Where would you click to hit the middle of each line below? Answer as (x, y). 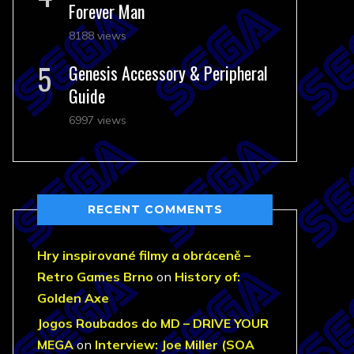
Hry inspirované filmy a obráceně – (144, 255)
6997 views (98, 120)
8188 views (98, 36)
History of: (207, 277)
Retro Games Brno (95, 277)
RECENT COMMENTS (155, 209)
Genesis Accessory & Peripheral (168, 73)
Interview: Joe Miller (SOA (175, 345)
